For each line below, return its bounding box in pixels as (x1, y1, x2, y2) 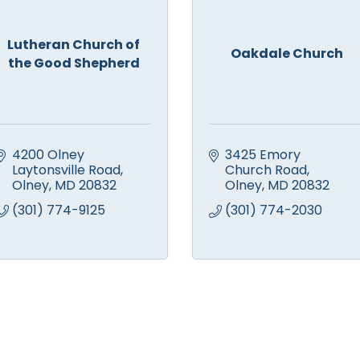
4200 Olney (12, 145, 84, 165)
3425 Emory (225, 145, 301, 165)
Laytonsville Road (12, 161, 121, 180)
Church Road (225, 161, 307, 180)
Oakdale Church (230, 44, 343, 63)
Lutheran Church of (7, 35, 140, 54)
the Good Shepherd (7, 53, 140, 72)
